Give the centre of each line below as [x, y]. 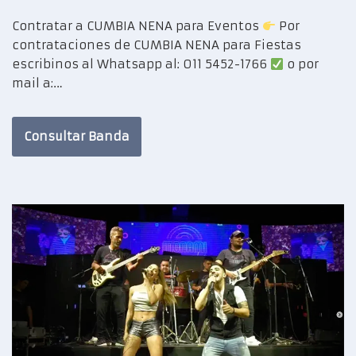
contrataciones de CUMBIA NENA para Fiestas [157, 45]
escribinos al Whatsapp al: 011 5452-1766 [141, 64]
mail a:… [39, 83]
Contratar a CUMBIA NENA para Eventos [137, 26]
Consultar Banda [77, 137]
